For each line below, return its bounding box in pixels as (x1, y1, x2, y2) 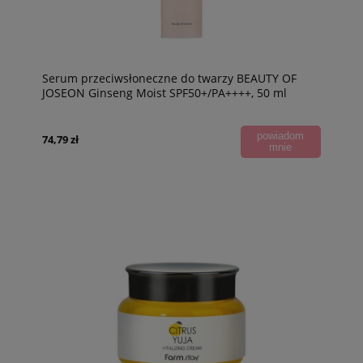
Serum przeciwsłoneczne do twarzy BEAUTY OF (42, 70, 297, 86)
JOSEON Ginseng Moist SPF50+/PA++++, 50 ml (42, 84, 287, 100)
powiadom (257, 129, 305, 142)
